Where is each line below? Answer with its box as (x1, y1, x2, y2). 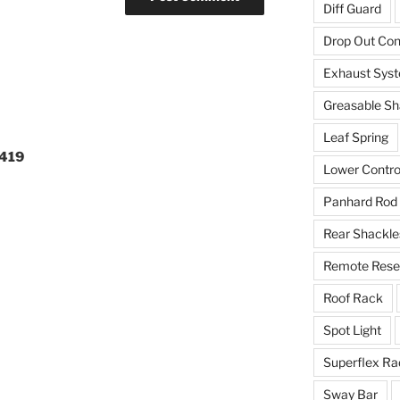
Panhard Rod (322, 194, 397, 210)
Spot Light (322, 322, 381, 338)
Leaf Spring (322, 129, 388, 146)
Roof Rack (322, 290, 383, 306)
